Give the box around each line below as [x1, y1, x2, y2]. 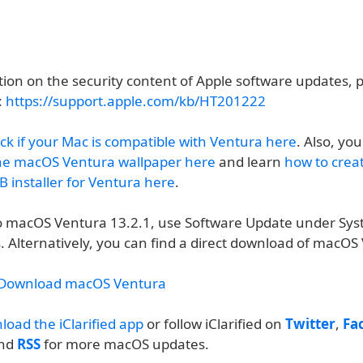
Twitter [285, 314, 335, 333]
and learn [216, 152, 284, 171]
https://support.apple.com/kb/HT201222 [6, 92, 266, 110]
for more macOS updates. [41, 335, 209, 353]
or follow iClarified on [143, 314, 285, 333]
